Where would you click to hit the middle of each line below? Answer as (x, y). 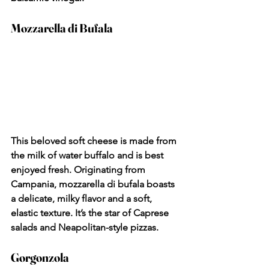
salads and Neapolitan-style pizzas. (85, 227)
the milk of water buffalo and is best (88, 155)
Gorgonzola (40, 257)
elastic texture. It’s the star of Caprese (91, 213)
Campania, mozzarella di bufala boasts (94, 184)
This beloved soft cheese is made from (95, 141)
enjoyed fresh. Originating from (79, 169)
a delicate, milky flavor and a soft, (83, 198)
